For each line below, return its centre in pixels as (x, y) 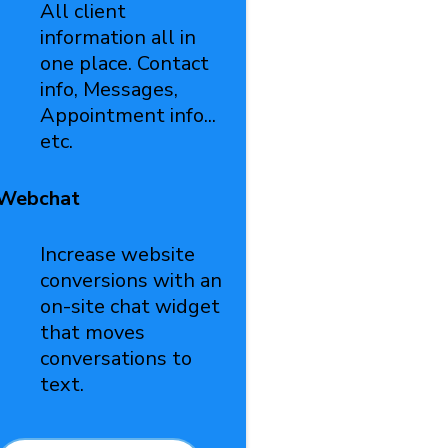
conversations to (115, 358)
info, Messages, (108, 89)
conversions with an (130, 280)
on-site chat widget (129, 306)
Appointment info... (127, 115)
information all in (117, 37)
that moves (92, 332)
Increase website (117, 254)
